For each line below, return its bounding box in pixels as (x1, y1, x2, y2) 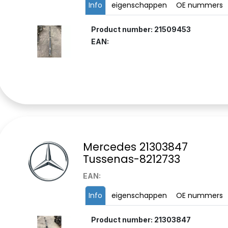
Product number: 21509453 (91, 25, 191, 34)
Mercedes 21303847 (82, 139, 188, 155)
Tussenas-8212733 (82, 152, 180, 167)
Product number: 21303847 (91, 215, 191, 224)
